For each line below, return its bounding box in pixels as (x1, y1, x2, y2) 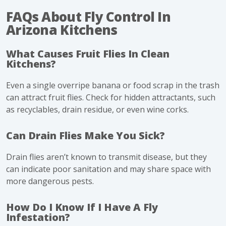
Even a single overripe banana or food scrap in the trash (6, 79, 219, 91)
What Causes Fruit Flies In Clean (6, 46, 169, 61)
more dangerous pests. (6, 175, 94, 187)
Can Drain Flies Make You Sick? (6, 128, 165, 142)
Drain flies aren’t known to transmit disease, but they (6, 151, 207, 162)
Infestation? (6, 210, 70, 224)
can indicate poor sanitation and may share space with (6, 163, 211, 175)
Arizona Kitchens (6, 20, 118, 39)
